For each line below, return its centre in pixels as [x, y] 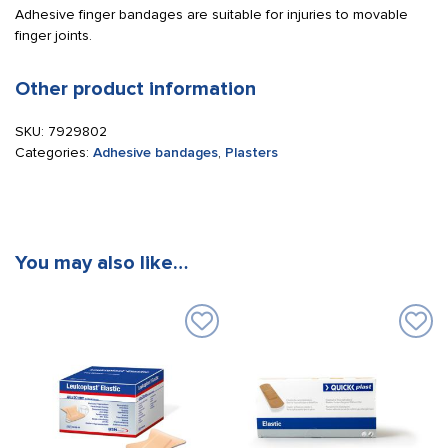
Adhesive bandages [155, 152]
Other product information [135, 89]
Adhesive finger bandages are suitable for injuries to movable [211, 14]
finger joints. [53, 35]
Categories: [54, 152]
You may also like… [101, 263]
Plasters [251, 152]
